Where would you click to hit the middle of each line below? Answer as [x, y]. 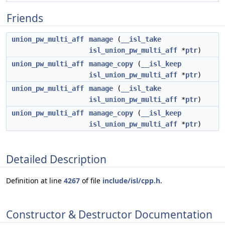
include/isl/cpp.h [131, 181]
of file [91, 181]
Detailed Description [56, 159]
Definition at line [35, 181]
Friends [25, 18]
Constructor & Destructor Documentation [109, 214]
